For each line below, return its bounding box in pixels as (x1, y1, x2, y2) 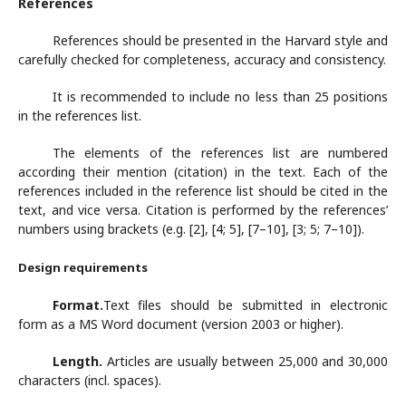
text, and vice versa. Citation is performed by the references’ (18, 201, 388, 218)
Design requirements (18, 259, 148, 275)
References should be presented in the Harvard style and (52, 32, 388, 49)
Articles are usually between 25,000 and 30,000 (101, 353, 388, 370)
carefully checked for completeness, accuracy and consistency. (18, 51, 386, 68)
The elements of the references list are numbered (52, 144, 388, 161)
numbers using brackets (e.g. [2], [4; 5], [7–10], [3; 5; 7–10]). (18, 220, 364, 237)
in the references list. (18, 107, 141, 124)
